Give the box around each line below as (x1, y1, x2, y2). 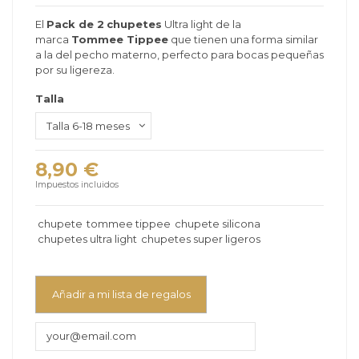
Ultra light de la (162, 18, 241, 31)
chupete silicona (174, 217, 260, 231)
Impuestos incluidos (35, 179, 119, 190)
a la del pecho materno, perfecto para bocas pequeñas (35, 48, 324, 62)
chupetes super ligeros (140, 232, 260, 246)
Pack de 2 (46, 18, 104, 31)
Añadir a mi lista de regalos (51, 288, 191, 301)
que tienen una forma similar (168, 33, 318, 46)
